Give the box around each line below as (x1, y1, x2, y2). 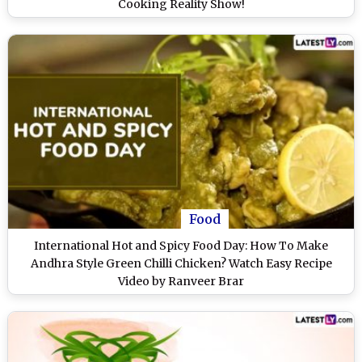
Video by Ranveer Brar (118, 274, 244, 289)
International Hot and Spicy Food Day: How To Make (34, 238, 328, 254)
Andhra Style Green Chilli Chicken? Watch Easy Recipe (30, 256, 332, 271)
